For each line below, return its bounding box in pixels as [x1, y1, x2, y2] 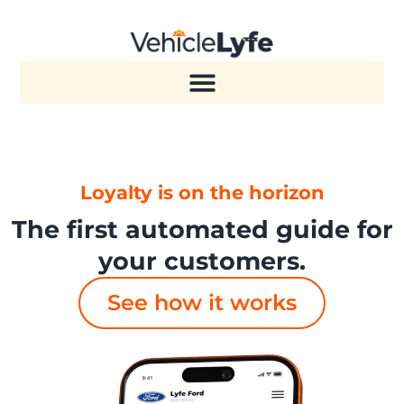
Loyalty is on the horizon [79, 180, 325, 204]
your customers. [98, 245, 306, 276]
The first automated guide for [11, 214, 393, 244]
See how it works [107, 289, 297, 316]
